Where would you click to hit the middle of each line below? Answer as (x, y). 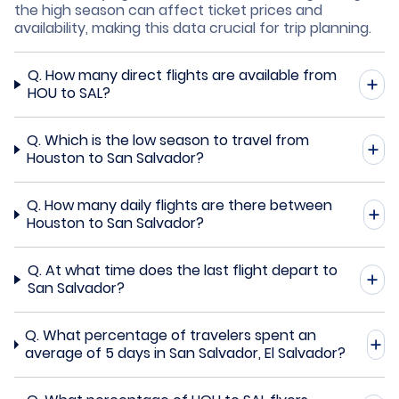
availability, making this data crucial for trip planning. (193, 28)
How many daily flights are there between (188, 205)
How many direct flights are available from (191, 75)
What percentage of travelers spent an (180, 335)
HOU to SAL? (69, 93)
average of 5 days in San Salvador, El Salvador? (186, 353)
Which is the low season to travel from (177, 140)
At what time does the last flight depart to (191, 270)
